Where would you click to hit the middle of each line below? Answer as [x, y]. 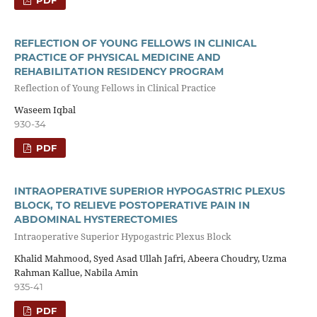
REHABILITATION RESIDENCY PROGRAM [119, 71]
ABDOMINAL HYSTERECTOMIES [96, 220]
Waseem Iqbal [45, 110]
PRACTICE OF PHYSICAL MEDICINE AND [117, 57]
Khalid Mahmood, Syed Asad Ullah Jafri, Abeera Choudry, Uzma [150, 259]
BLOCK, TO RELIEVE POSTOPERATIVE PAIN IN [132, 206]
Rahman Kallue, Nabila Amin [76, 273]
